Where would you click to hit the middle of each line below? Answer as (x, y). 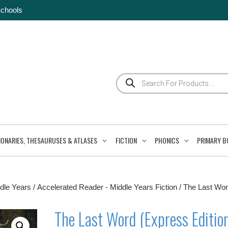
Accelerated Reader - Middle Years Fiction (107, 187)
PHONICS (167, 140)
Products (131, 76)
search (127, 84)
